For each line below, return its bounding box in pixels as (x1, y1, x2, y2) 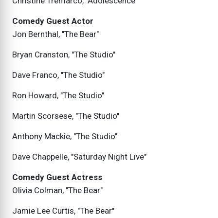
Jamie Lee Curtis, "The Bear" (12, 206, 114, 216)
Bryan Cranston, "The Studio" (12, 50, 115, 60)
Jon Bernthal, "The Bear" (12, 29, 99, 39)
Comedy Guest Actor (12, 16, 93, 26)
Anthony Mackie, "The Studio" (12, 131, 117, 142)
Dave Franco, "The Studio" (12, 70, 105, 80)
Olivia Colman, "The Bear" (12, 185, 103, 196)
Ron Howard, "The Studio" (12, 91, 104, 101)
